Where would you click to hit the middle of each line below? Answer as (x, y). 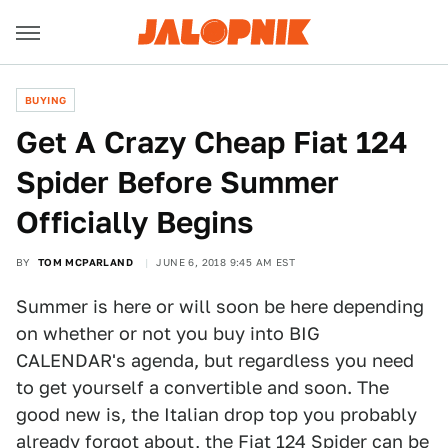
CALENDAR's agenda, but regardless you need (215, 360)
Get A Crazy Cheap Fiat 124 (212, 142)
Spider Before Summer (177, 182)
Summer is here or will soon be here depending (220, 306)
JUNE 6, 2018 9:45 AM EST (226, 262)
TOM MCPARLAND (85, 262)
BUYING (46, 100)
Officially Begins (134, 222)
